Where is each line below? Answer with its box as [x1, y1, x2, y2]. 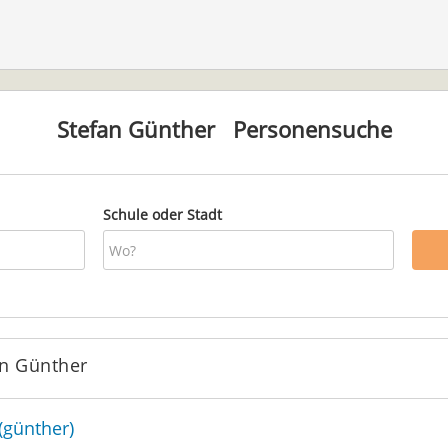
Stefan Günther [56, 114, 215, 144]
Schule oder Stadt [102, 205, 222, 224]
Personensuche [214, 114, 392, 144]
